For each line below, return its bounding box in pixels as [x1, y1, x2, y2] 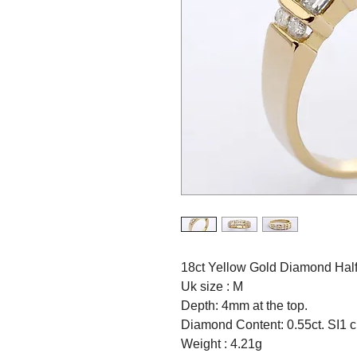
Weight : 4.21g [181, 336, 262, 351]
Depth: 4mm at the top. [181, 298, 308, 312]
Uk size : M [181, 279, 243, 293]
